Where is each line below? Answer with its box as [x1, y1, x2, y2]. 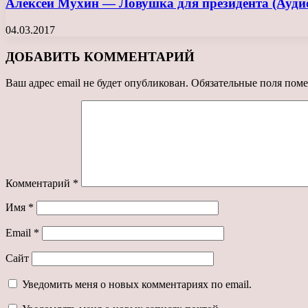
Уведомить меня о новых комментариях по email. [22, 278, 252, 291]
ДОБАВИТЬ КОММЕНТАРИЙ [5, 49, 195, 64]
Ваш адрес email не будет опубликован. [5, 77, 188, 89]
